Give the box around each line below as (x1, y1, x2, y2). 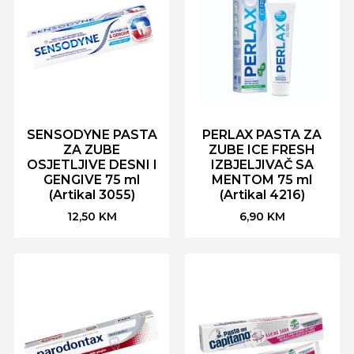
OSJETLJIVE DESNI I (26, 156, 157, 172)
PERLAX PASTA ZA (202, 126, 322, 142)
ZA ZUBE (63, 141, 121, 157)
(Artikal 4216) (219, 186, 305, 202)
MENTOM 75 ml (212, 171, 313, 187)
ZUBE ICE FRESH (209, 141, 316, 157)
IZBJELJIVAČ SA (210, 156, 314, 172)
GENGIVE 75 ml (43, 171, 141, 187)
